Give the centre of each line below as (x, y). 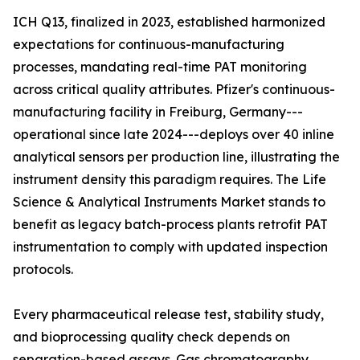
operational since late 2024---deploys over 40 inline (174, 135)
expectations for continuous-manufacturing (149, 45)
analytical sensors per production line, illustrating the (176, 157)
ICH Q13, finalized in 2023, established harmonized (169, 22)
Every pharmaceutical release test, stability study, (168, 315)
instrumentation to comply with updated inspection (170, 247)
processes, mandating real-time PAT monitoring (160, 67)
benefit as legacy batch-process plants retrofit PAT (170, 225)
